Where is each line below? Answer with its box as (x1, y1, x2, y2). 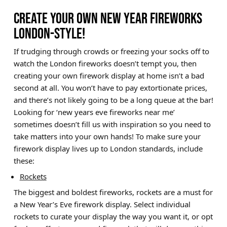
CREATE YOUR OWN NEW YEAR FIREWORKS (13, 9, 202, 27)
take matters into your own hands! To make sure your (13, 131, 201, 141)
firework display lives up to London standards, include (13, 143, 203, 154)
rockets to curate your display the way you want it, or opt (13, 211, 213, 221)
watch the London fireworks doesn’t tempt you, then (13, 58, 197, 68)
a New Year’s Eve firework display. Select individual (13, 199, 191, 209)
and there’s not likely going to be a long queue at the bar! (13, 94, 213, 105)
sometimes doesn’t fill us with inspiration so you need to (13, 119, 211, 129)
